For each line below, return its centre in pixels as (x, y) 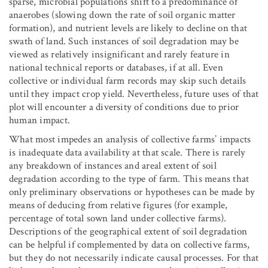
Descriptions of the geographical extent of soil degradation (128, 232)
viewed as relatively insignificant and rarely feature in (119, 55)
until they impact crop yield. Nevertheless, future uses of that (134, 94)
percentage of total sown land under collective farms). (118, 219)
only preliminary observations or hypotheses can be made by (132, 192)
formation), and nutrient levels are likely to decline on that (128, 28)
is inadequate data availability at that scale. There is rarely (127, 153)
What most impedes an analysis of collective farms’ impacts (130, 140)
